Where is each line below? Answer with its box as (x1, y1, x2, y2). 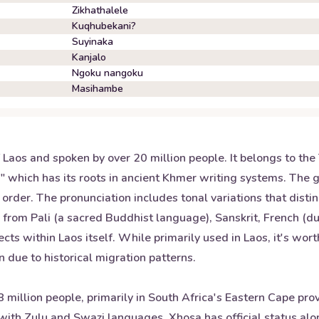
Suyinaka (72, 35, 113, 48)
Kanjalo (72, 51, 106, 64)
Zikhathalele (72, 4, 128, 17)
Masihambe (72, 82, 123, 95)
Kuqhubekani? (72, 19, 136, 33)
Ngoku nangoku (72, 66, 143, 80)
